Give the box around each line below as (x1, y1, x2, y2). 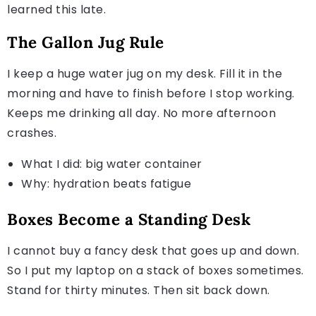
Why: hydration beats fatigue (21, 175, 191, 192)
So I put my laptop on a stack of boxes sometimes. (7, 262, 304, 279)
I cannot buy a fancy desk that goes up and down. (7, 242, 299, 259)
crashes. (7, 124, 56, 141)
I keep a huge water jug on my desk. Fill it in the (7, 65, 282, 82)
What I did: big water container (21, 155, 202, 172)
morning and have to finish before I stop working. (7, 85, 295, 102)
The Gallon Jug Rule (7, 31, 164, 52)
